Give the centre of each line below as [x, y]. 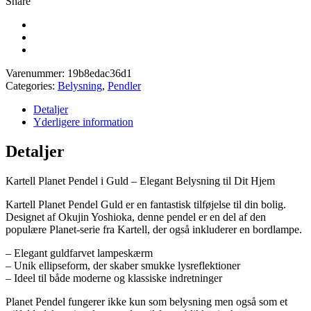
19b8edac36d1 [100, 73]
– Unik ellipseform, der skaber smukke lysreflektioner [123, 265]
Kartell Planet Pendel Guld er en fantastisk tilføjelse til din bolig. [146, 204]
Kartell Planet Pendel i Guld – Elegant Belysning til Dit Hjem [140, 180]
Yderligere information [83, 122]
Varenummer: [36, 73]
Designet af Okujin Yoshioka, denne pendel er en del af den [136, 217]
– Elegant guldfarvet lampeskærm [79, 253]
